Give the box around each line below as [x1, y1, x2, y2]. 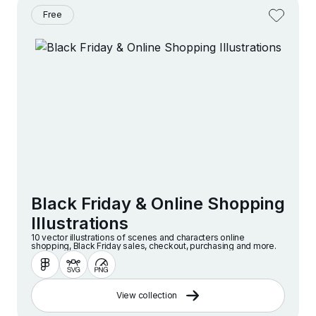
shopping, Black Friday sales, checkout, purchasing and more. [31, 241, 276, 252]
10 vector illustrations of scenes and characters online [31, 232, 245, 243]
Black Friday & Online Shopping [31, 193, 285, 214]
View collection [116, 290, 178, 301]
